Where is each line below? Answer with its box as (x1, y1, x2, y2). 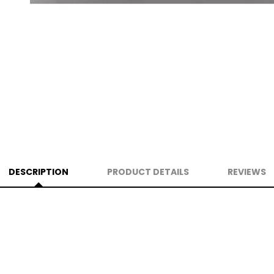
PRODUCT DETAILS (106, 166, 189, 178)
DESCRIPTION (8, 166, 68, 178)
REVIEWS (227, 166, 266, 178)
